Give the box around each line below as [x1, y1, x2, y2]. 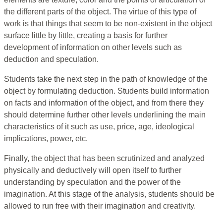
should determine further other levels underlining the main [4, 111, 206, 119]
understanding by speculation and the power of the [4, 178, 181, 187]
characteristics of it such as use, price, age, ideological [4, 122, 194, 131]
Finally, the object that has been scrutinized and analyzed [4, 154, 205, 163]
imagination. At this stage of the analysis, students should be [4, 190, 215, 199]
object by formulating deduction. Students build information [4, 87, 209, 96]
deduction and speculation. [4, 55, 99, 64]
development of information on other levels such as [4, 43, 182, 52]
